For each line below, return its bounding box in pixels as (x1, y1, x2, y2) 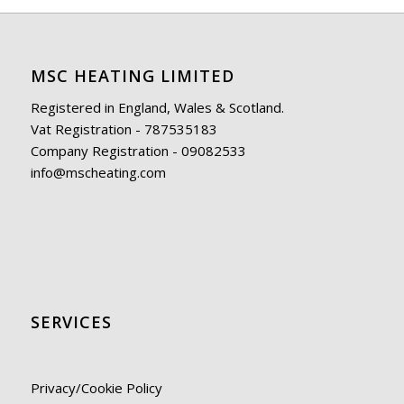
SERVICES (30, 310, 112, 333)
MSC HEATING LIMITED (30, 65, 234, 87)
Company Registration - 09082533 (30, 142, 246, 161)
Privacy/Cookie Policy (30, 378, 162, 397)
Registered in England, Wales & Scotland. (30, 98, 284, 117)
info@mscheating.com (30, 163, 166, 182)
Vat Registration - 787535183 (30, 120, 217, 139)
